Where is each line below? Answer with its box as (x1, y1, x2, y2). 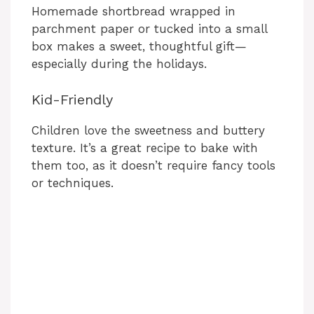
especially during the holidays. (32, 57, 207, 71)
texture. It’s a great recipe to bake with (32, 140, 258, 155)
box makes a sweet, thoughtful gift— (32, 39, 247, 54)
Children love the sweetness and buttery (32, 123, 265, 137)
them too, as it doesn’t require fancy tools (32, 158, 275, 172)
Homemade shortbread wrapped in (32, 4, 235, 19)
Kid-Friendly (32, 90, 113, 108)
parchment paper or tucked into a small (32, 22, 267, 36)
